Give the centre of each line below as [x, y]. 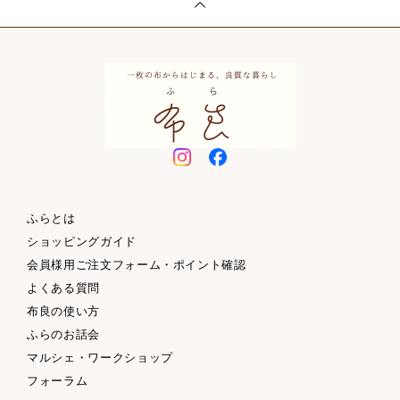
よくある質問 [63, 288]
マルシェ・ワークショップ [100, 358]
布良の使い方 [63, 311]
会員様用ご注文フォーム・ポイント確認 [137, 265]
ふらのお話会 [63, 334]
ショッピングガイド [82, 242]
